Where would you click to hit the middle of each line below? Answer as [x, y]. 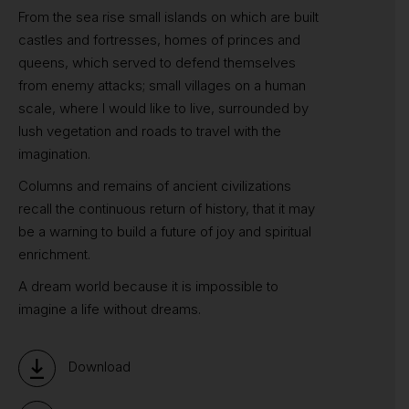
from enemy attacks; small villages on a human [162, 85]
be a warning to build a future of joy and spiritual [165, 231]
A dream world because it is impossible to [148, 286]
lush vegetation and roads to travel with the [150, 131]
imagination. [54, 153]
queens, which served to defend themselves [157, 62]
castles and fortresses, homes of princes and [159, 39]
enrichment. [54, 254]
